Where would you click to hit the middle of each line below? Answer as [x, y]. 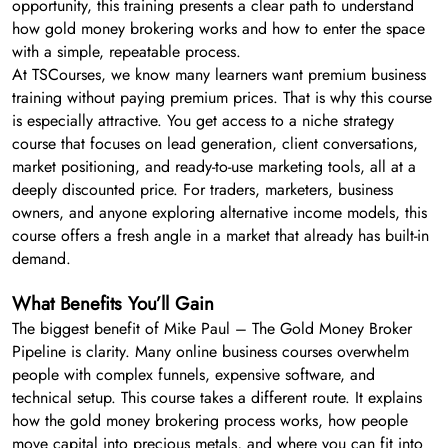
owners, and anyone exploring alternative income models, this [219, 212]
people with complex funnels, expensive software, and [193, 374]
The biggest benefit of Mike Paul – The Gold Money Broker [212, 328]
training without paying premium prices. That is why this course [222, 97]
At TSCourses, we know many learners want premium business [219, 74]
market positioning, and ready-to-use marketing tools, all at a [214, 166]
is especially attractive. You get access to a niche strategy [203, 120]
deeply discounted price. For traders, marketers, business [202, 189]
